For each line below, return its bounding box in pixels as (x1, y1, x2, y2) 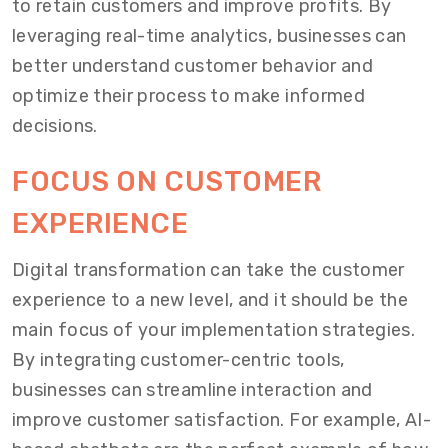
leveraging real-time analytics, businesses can (12, 25, 407, 48)
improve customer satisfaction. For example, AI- (12, 409, 431, 432)
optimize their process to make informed (12, 85, 366, 108)
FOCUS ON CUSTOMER (12, 165, 322, 199)
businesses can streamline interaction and (12, 379, 373, 402)
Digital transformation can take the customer (12, 259, 405, 282)
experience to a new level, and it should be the (12, 289, 408, 312)
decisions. (12, 115, 98, 138)
